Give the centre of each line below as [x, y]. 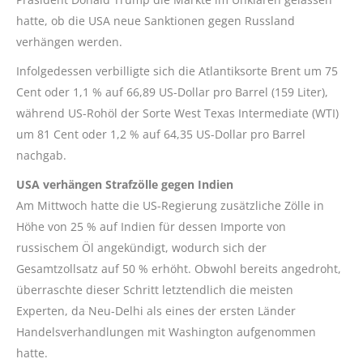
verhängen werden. [69, 42]
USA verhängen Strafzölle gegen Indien [125, 185]
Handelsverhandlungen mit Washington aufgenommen [166, 332]
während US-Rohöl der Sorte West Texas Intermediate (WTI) [177, 113]
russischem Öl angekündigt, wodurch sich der [141, 248]
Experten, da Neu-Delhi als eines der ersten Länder [156, 311]
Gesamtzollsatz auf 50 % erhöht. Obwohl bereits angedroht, [179, 269]
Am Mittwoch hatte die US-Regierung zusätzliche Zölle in [170, 206]
